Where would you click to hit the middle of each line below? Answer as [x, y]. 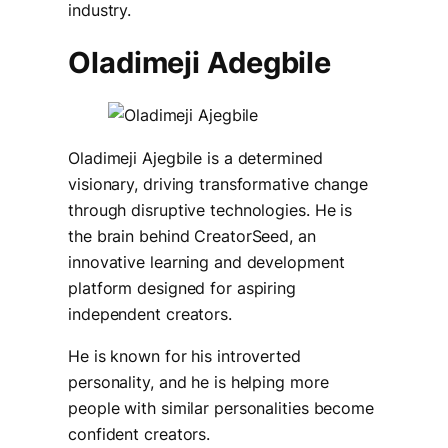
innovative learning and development [206, 261]
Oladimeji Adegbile [200, 62]
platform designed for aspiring [182, 287]
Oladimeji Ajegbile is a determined [195, 157]
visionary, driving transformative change [218, 183]
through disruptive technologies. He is [210, 209]
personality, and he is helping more [198, 381]
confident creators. [139, 433]
